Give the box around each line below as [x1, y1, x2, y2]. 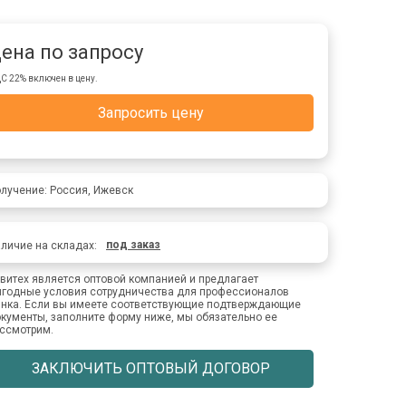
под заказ [106, 238, 160, 251]
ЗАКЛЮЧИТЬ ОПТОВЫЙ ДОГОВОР [31, 360, 270, 377]
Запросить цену [97, 104, 204, 121]
